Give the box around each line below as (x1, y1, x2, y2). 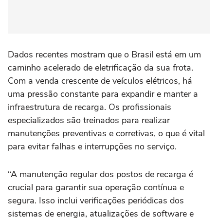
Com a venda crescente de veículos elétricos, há (8, 75, 192, 87)
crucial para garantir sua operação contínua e (8, 182, 184, 194)
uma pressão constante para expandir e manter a (8, 88, 198, 100)
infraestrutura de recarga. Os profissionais (8, 101, 171, 113)
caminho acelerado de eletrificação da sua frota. (8, 62, 193, 74)
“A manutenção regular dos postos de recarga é (8, 168, 193, 181)
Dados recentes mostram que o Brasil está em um (8, 49, 201, 61)
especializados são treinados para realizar (8, 114, 170, 127)
